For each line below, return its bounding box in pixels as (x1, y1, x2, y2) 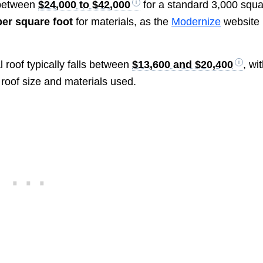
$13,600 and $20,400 (132, 59, 234, 71)
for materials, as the (73, 15, 172, 28)
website (221, 15, 260, 28)
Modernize (171, 15, 221, 28)
